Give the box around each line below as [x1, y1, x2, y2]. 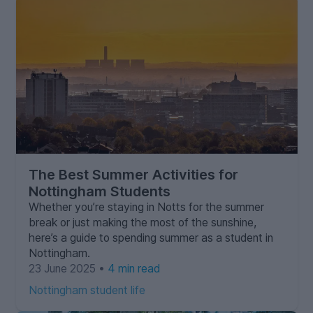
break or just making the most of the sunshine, [28, 215, 256, 229]
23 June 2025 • [28, 261, 108, 275]
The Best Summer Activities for [28, 166, 238, 183]
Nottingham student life [28, 283, 145, 297]
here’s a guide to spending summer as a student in [28, 231, 273, 245]
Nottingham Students [28, 182, 170, 200]
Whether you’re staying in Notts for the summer [28, 200, 264, 214]
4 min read [107, 261, 160, 275]
